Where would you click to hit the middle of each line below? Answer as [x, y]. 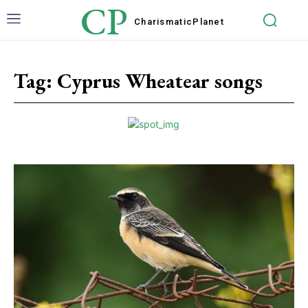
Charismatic [163, 21]
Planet [209, 21]
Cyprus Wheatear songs [160, 81]
